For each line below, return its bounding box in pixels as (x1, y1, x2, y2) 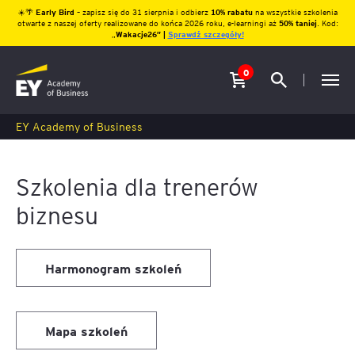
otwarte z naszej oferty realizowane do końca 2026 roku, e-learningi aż (17, 17, 279, 28)
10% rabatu (208, 6, 255, 17)
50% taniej (278, 17, 317, 28)
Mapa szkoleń (45, 322, 128, 339)
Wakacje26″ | (115, 29, 168, 39)
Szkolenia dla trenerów (16, 170, 258, 201)
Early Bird (35, 6, 77, 17)
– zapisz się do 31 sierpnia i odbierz (76, 6, 208, 17)
